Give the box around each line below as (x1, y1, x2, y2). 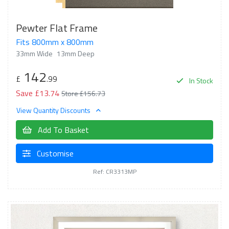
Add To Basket (36, 124, 89, 136)
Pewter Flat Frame (16, 19, 98, 36)
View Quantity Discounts (16, 105, 92, 116)
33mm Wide (16, 48, 53, 59)
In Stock (188, 75, 213, 86)
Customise (35, 147, 74, 159)
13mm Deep (57, 48, 95, 59)
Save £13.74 (16, 86, 59, 99)
